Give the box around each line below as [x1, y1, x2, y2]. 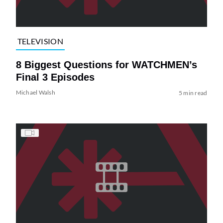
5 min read [178, 89, 208, 97]
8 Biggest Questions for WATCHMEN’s [15, 59, 197, 70]
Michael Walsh [15, 88, 55, 96]
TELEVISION [17, 36, 63, 46]
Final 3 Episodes [15, 71, 95, 83]
